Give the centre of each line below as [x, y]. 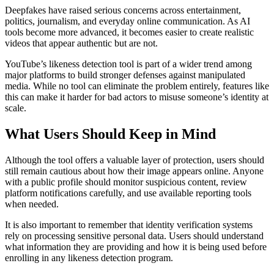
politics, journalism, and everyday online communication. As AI [128, 21]
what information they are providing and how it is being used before [136, 247]
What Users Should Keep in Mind [110, 134]
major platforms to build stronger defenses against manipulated [125, 75]
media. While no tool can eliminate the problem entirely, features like [137, 86]
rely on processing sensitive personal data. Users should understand [134, 236]
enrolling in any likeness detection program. [89, 258]
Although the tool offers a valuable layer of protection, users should [135, 160]
